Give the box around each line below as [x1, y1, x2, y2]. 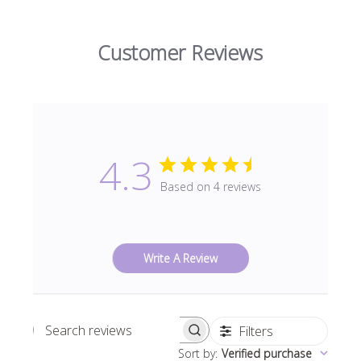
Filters [238, 322, 273, 341]
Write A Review [143, 251, 218, 267]
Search [119, 329, 160, 347]
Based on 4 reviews [160, 179, 262, 195]
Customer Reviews [98, 38, 263, 66]
